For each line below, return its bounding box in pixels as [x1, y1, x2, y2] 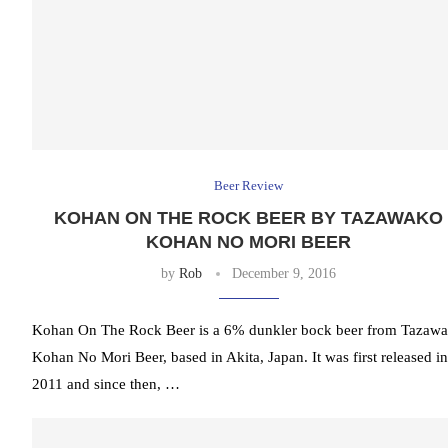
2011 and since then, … [32, 376, 180, 393]
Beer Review [214, 178, 284, 194]
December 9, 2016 [232, 266, 337, 282]
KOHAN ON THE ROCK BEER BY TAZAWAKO [54, 208, 444, 229]
